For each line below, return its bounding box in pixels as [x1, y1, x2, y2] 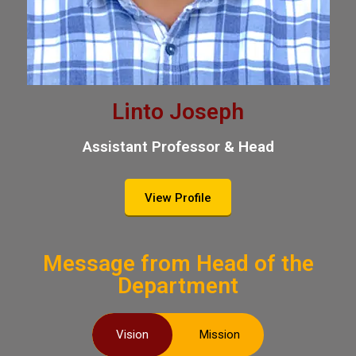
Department [118, 273, 238, 299]
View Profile [145, 191, 211, 205]
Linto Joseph [112, 99, 244, 125]
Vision [116, 327, 149, 342]
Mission [199, 327, 240, 342]
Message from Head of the [42, 250, 314, 277]
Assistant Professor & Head [82, 137, 274, 156]
